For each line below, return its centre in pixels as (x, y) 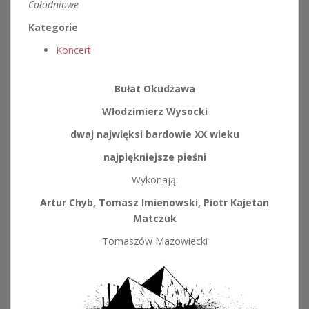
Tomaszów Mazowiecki (154, 241)
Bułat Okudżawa (154, 89)
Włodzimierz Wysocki (154, 111)
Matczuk (154, 218)
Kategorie (53, 27)
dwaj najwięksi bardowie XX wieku (154, 134)
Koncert (73, 50)
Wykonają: (154, 180)
